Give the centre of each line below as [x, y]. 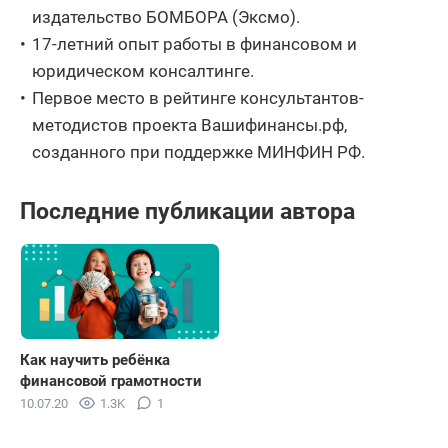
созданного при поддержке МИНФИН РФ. [198, 151]
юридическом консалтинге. [143, 70]
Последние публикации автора [187, 211]
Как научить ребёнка [95, 360]
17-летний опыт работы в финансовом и [194, 43]
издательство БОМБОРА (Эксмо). [166, 16]
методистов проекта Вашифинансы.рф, [189, 124]
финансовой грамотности [111, 381]
